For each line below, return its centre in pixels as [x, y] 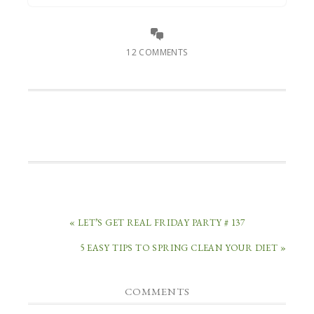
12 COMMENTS [157, 52]
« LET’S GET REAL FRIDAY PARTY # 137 [157, 222]
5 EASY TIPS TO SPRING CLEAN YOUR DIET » [183, 247]
